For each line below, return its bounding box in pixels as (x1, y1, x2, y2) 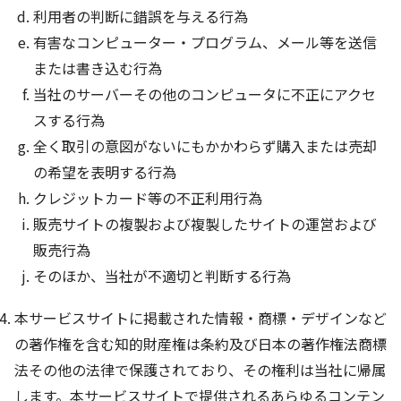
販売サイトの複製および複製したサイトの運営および (32, 213, 377, 235)
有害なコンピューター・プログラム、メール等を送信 (32, 31, 377, 54)
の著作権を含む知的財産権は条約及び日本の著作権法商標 (14, 333, 387, 355)
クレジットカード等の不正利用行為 (32, 187, 262, 209)
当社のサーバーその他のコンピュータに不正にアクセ (32, 83, 376, 106)
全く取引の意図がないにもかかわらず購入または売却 (32, 135, 377, 158)
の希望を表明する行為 (32, 161, 176, 183)
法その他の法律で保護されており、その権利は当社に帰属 (14, 359, 386, 381)
